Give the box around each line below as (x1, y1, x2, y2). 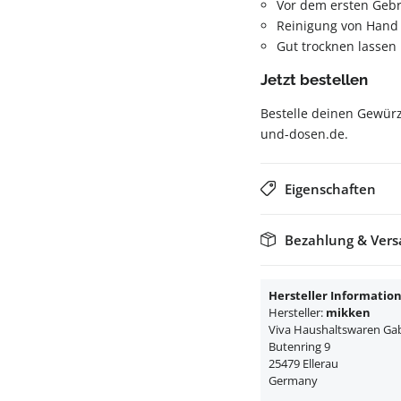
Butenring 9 (269, 337, 330, 354)
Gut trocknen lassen (277, 37, 397, 55)
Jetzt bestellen (260, 70, 368, 89)
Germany (269, 371, 318, 388)
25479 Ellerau (269, 354, 338, 371)
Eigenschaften (284, 179, 376, 198)
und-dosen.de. (260, 124, 348, 142)
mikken (326, 303, 371, 320)
